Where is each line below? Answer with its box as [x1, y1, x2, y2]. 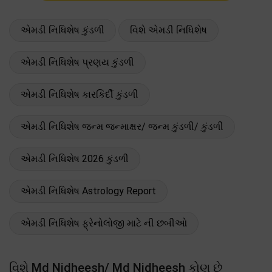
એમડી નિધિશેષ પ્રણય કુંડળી [21, 56, 134, 68]
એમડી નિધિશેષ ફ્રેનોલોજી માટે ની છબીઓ [21, 217, 187, 229]
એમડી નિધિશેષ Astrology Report [21, 185, 156, 197]
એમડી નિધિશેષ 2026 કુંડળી [21, 152, 129, 165]
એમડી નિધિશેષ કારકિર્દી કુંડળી [21, 88, 138, 100]
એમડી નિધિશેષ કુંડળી [21, 24, 104, 36]
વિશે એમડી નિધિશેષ [130, 24, 207, 36]
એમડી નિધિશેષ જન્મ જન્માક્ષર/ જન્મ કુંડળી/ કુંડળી [21, 120, 223, 132]
